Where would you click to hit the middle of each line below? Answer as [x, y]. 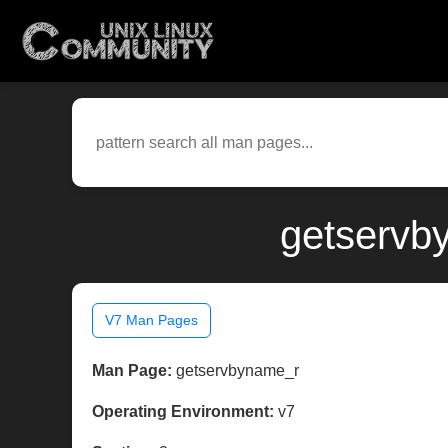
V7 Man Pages [151, 320]
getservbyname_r [235, 371]
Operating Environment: [183, 412]
